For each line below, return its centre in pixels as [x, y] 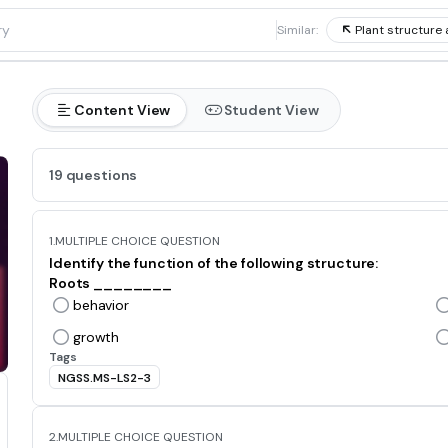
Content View [122, 110]
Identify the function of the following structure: [214, 263]
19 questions [93, 175]
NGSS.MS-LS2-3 [104, 378]
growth [96, 337]
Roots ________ [111, 283]
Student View [271, 110]
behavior [101, 305]
